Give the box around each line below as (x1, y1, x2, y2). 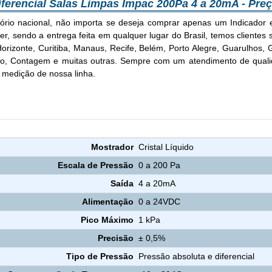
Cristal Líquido (138, 142, 194, 152)
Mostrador (90, 142, 134, 152)
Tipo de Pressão (66, 251, 134, 262)
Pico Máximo (80, 215, 134, 225)
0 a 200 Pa (138, 160, 181, 171)
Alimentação (81, 197, 134, 207)
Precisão (97, 233, 134, 243)
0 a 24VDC (138, 197, 181, 207)
